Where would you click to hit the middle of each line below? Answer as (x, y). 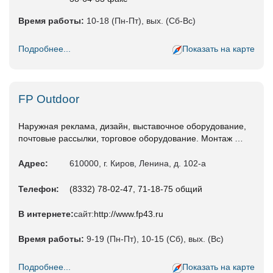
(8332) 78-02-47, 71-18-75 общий (136, 189)
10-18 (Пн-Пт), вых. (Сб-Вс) (140, 21)
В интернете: (46, 214)
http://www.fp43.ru (129, 214)
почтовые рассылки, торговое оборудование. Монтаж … (131, 139)
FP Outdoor (49, 99)
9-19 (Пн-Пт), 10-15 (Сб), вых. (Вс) (154, 239)
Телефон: (39, 189)
